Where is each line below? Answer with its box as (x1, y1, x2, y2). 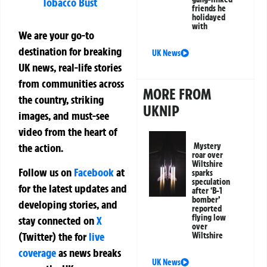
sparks (192, 167, 213, 179)
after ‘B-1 (192, 185, 223, 197)
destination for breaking (18, 44, 122, 58)
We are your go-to (18, 27, 94, 42)
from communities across (18, 76, 124, 91)
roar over (192, 150, 223, 161)
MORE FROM (143, 85, 212, 104)
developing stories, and (18, 197, 117, 212)
